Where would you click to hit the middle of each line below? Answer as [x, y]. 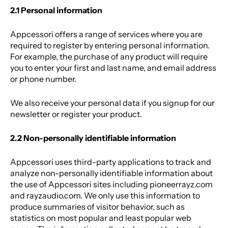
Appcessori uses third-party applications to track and [111, 162]
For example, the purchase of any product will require [109, 57]
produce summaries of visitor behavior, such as [97, 207]
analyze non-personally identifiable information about [111, 173]
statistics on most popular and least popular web [101, 218]
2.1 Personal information [56, 10]
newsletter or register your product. [76, 114]
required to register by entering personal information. [110, 46]
